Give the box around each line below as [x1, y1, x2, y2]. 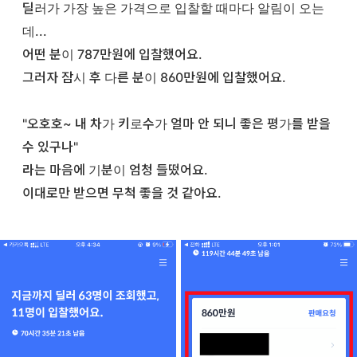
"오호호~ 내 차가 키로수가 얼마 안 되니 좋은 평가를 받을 [22, 115, 331, 131]
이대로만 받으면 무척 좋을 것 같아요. [22, 184, 222, 201]
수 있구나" [22, 138, 78, 155]
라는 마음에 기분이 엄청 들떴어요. [22, 161, 208, 178]
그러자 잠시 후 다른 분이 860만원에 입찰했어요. [22, 69, 286, 85]
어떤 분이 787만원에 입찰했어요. [22, 45, 202, 62]
